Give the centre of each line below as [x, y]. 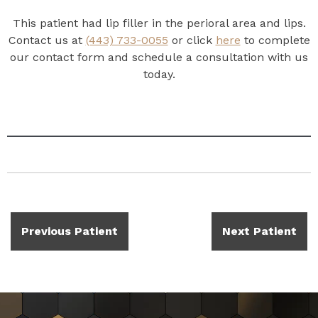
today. [159, 74]
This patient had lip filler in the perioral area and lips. [159, 23]
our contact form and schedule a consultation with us [159, 57]
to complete [275, 40]
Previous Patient [70, 231]
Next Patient [259, 231]
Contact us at [47, 40]
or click [192, 40]
